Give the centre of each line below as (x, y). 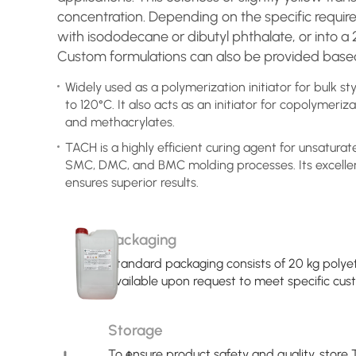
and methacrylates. (120, 122)
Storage (135, 330)
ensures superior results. (132, 182)
